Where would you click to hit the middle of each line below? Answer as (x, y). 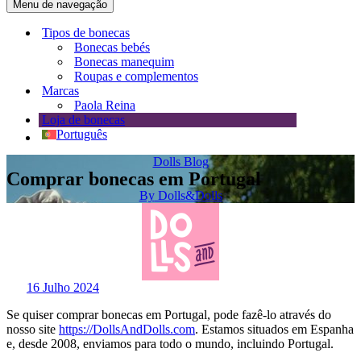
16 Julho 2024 (63, 287)
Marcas (60, 91)
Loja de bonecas (83, 120)
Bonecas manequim (124, 62)
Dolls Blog (180, 162)
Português (82, 134)
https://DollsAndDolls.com (127, 329)
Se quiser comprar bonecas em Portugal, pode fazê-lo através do (169, 315)
